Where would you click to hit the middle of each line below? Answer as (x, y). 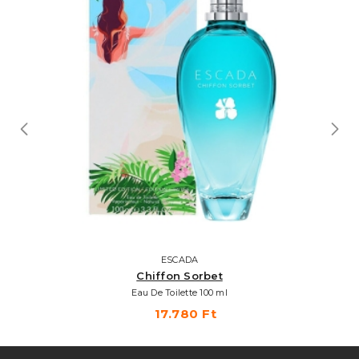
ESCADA (179, 259)
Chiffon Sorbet (179, 275)
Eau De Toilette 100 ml (179, 292)
